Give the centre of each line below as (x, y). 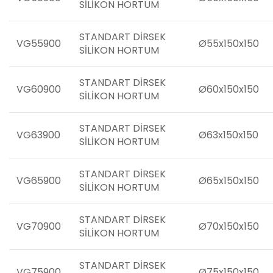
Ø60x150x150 (229, 89)
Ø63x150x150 (229, 135)
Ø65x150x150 (229, 181)
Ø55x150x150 (229, 44)
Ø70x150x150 (229, 226)
